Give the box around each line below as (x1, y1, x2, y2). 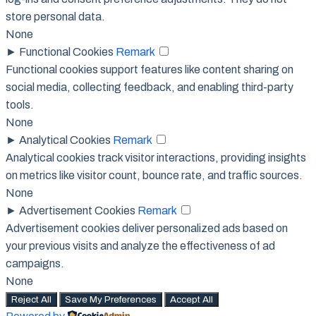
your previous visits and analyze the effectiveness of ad (6, 239, 275, 252)
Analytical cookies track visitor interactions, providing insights (6, 151, 306, 164)
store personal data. (6, 10, 105, 23)
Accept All (170, 293, 213, 305)
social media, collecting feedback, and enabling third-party (6, 80, 293, 93)
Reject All (11, 293, 51, 305)
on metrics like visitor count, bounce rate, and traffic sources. (6, 169, 303, 181)
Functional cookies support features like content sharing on (6, 63, 293, 75)
